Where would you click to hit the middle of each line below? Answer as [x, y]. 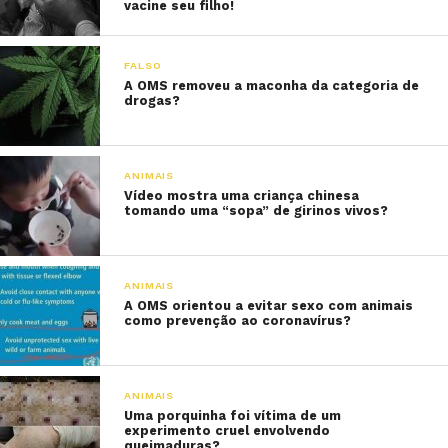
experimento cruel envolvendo [227, 430]
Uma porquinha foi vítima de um [233, 415]
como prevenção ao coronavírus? [238, 320]
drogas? [152, 100]
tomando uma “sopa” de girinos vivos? [256, 210]
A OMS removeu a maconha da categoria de [272, 85]
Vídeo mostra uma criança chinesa [242, 195]
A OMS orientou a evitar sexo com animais [269, 305]
